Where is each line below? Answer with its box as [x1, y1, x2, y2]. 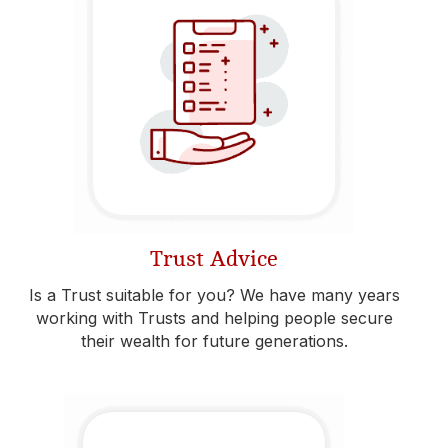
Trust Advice [150, 247, 278, 271]
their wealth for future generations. [80, 331, 348, 351]
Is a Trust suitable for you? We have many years [28, 285, 400, 305]
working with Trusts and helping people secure [35, 308, 393, 328]
